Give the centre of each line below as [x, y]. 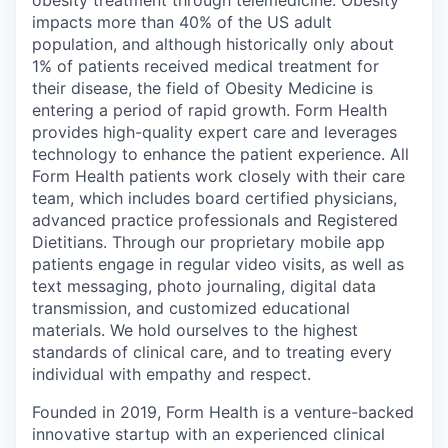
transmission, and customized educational [191, 308]
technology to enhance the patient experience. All [220, 154]
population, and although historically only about [213, 44]
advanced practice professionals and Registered [215, 220]
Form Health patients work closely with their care [218, 176]
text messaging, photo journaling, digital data [204, 286]
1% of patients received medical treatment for [205, 66]
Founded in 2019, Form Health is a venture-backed [223, 412]
